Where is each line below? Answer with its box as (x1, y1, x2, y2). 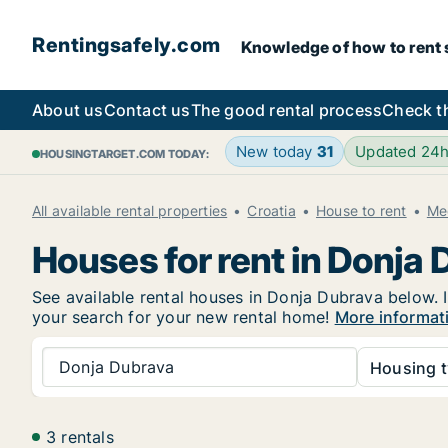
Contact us (103, 100, 191, 120)
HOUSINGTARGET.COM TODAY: (40, 147, 209, 161)
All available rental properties (32, 202, 228, 219)
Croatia (247, 202, 296, 219)
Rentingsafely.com (32, 33, 221, 57)
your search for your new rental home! (32, 307, 335, 327)
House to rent (316, 202, 407, 219)
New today (235, 142, 317, 161)
